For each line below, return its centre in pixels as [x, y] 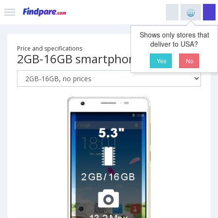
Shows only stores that [174, 35]
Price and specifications [50, 48]
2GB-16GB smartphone [80, 59]
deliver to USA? [174, 44]
